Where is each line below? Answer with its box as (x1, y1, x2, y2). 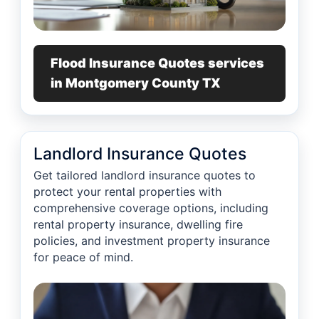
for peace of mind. (33, 250, 133, 265)
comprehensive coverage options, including (33, 201, 268, 216)
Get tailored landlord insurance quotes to (33, 168, 256, 183)
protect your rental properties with (33, 184, 221, 199)
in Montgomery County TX (51, 75, 221, 91)
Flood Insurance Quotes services (51, 56, 264, 71)
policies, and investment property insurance (33, 234, 270, 249)
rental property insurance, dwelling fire (33, 217, 243, 232)
